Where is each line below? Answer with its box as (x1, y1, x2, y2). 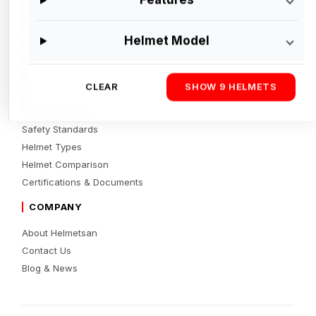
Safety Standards (22, 123, 99, 135)
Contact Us (22, 245, 72, 257)
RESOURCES (29, 97, 92, 109)
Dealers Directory (22, 73, 99, 85)
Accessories (22, 37, 78, 49)
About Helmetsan (22, 227, 98, 239)
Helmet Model (123, 33, 209, 48)
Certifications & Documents (22, 176, 144, 188)
